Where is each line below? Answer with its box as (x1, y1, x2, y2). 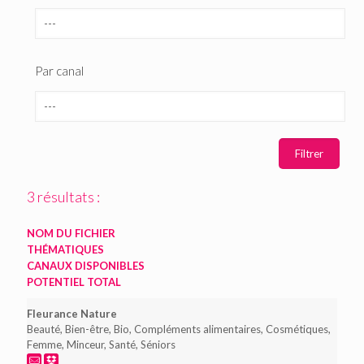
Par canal (35, 63, 84, 78)
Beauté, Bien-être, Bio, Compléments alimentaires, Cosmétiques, (27, 323, 331, 336)
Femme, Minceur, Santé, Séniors (27, 338, 175, 351)
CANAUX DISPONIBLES (27, 259, 145, 272)
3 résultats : (27, 188, 100, 206)
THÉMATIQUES (27, 243, 104, 256)
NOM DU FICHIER (27, 227, 115, 240)
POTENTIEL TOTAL (27, 275, 121, 288)
